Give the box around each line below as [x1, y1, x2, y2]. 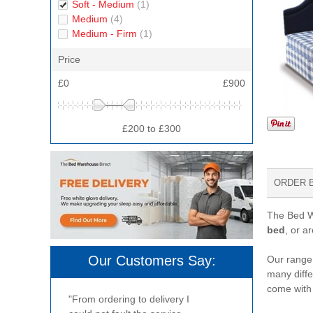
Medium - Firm [72, 28, 140, 39]
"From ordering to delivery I [68, 293, 189, 305]
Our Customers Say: [87, 253, 216, 268]
